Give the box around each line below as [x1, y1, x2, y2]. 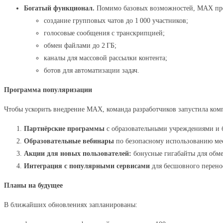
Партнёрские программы [24, 125, 105, 132]
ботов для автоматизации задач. [44, 67, 139, 74]
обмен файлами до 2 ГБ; [44, 42, 116, 49]
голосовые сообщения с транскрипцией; [44, 29, 165, 37]
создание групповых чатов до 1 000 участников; [44, 17, 188, 24]
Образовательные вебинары [24, 137, 114, 145]
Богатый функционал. [24, 4, 95, 12]
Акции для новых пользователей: [24, 150, 131, 157]
